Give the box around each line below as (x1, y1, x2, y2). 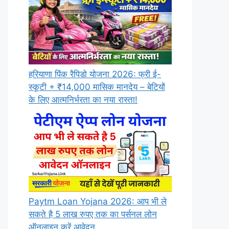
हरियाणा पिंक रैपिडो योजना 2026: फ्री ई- (29, 68, 161, 79)
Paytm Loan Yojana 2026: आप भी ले (29, 196, 167, 207)
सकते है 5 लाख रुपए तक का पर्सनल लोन (29, 209, 157, 220)
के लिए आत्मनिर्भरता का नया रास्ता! (29, 94, 138, 105)
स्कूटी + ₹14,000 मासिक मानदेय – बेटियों (29, 81, 165, 92)
